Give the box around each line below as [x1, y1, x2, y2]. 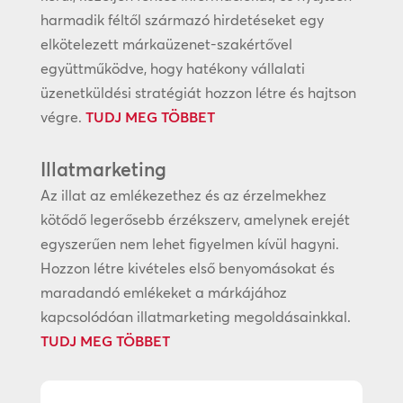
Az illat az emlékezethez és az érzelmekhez [40, 186, 327, 205]
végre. [40, 108, 85, 127]
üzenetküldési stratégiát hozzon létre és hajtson [40, 84, 356, 103]
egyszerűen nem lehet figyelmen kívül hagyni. [40, 235, 339, 254]
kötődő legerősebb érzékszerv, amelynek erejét [40, 210, 350, 229]
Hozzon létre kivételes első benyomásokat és [40, 259, 335, 278]
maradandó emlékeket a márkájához [40, 283, 287, 302]
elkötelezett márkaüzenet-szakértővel [40, 35, 292, 54]
